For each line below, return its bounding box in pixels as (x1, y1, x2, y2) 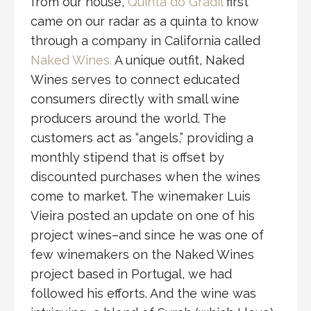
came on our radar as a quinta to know (31, 14, 259, 29)
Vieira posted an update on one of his (31, 208, 255, 224)
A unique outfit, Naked (112, 53, 244, 68)
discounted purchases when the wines (31, 169, 260, 185)
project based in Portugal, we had (31, 267, 232, 282)
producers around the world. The (31, 111, 226, 126)
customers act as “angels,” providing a (31, 131, 253, 146)
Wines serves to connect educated (31, 72, 239, 87)
